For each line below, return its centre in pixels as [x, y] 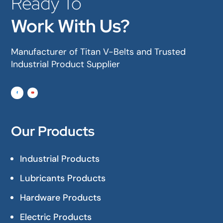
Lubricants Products [63, 178]
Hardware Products [61, 197]
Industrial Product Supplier [66, 64]
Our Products [53, 131]
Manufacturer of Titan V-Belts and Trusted [99, 52]
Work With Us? [71, 26]
